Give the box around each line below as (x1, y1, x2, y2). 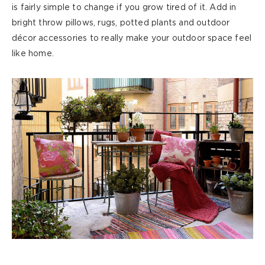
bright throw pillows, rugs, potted (12, 19, 151, 28)
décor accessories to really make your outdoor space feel (12, 34, 252, 43)
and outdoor (176, 19, 230, 28)
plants (151, 19, 177, 28)
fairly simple (20, 4, 70, 12)
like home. (12, 50, 54, 59)
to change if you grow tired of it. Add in (70, 4, 237, 12)
